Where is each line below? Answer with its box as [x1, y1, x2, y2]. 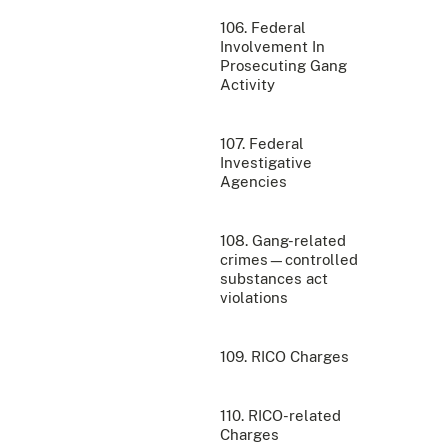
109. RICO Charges [220, 347, 349, 365]
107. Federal [220, 134, 304, 152]
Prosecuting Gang [220, 56, 347, 74]
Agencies [220, 172, 287, 190]
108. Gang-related [220, 231, 346, 249]
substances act [220, 269, 328, 287]
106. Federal [220, 18, 306, 36]
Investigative [220, 153, 312, 171]
